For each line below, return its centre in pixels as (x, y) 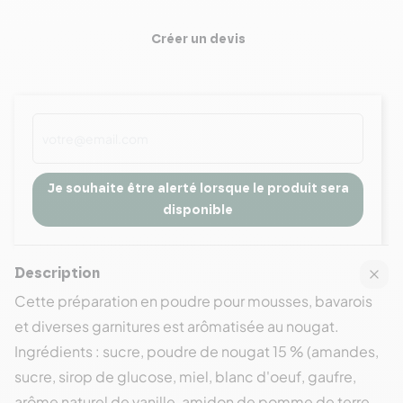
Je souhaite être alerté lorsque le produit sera (198, 188)
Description (57, 274)
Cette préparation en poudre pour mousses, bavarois (193, 300)
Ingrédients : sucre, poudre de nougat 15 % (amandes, (197, 351)
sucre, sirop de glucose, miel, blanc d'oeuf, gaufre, (185, 376)
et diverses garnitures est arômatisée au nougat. (177, 326)
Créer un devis (198, 39)
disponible (198, 210)
